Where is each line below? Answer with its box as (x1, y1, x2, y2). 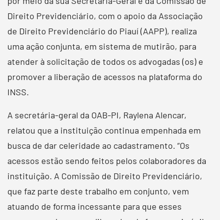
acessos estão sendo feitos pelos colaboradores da (7, 155, 206, 166)
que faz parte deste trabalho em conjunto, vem (7, 185, 189, 196)
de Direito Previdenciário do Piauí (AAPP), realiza (7, 25, 197, 36)
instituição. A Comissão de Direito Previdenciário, (7, 170, 202, 181)
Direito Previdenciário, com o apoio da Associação (7, 10, 203, 21)
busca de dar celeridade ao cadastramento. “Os (7, 139, 190, 151)
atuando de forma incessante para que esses (7, 200, 182, 212)
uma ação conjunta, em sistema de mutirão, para (7, 40, 196, 52)
